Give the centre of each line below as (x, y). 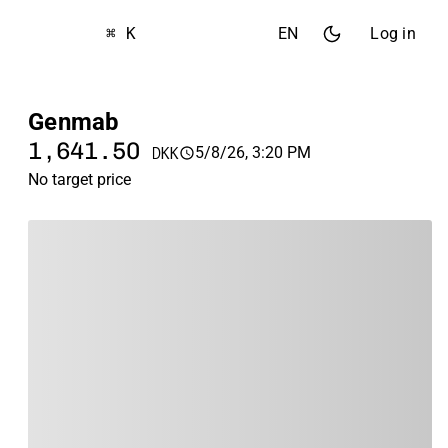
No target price (79, 179)
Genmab (74, 122)
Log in (393, 33)
